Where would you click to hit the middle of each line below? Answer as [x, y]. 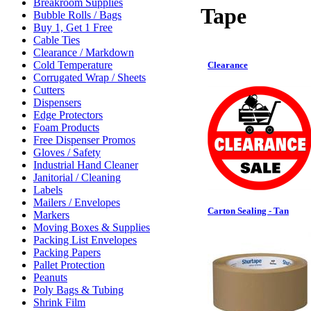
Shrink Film [59, 302]
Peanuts [50, 277]
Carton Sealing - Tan [248, 211]
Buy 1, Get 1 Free [73, 27]
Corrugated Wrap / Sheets [90, 77]
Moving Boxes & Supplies [92, 227]
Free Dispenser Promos [84, 140]
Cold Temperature [73, 65]
